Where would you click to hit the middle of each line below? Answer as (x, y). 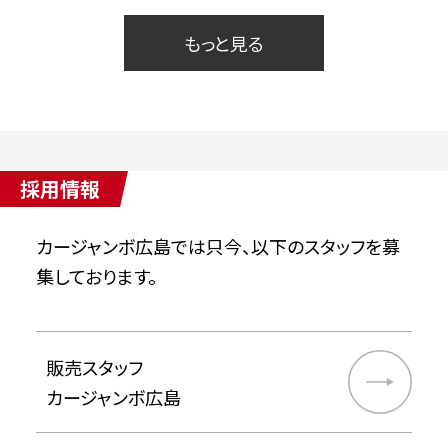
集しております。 (96, 275)
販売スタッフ (94, 366)
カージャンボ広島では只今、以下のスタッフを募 (217, 245)
